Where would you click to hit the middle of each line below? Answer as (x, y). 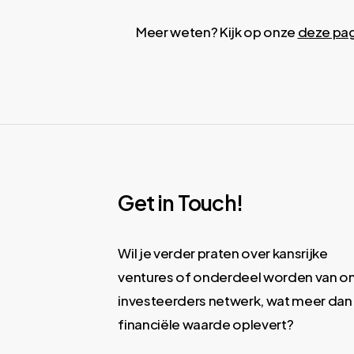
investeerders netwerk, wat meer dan (235, 301)
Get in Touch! (180, 203)
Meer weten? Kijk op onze (217, 31)
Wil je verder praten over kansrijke (223, 253)
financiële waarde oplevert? (206, 324)
